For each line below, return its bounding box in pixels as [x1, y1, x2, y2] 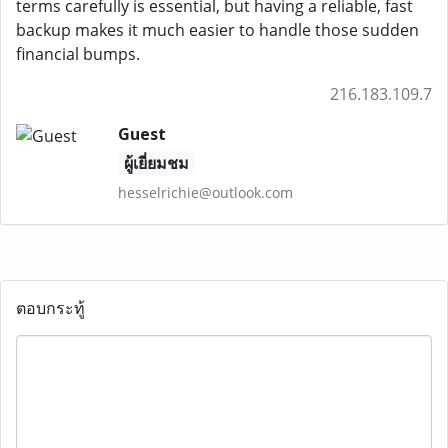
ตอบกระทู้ [16, 297, 85, 319]
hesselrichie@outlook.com [117, 183, 293, 202]
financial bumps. [16, 43, 140, 65]
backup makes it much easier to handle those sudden [16, 19, 419, 41]
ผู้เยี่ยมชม [123, 152, 189, 174]
